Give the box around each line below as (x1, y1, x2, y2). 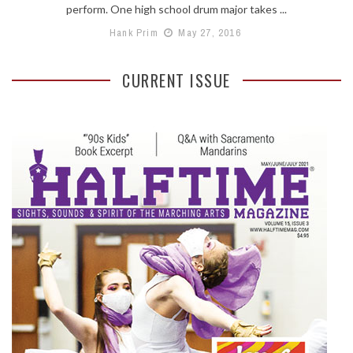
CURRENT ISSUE (122, 68, 231, 92)
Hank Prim (110, 25, 158, 39)
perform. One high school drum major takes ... (66, 2, 287, 16)
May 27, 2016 (175, 25, 241, 39)
